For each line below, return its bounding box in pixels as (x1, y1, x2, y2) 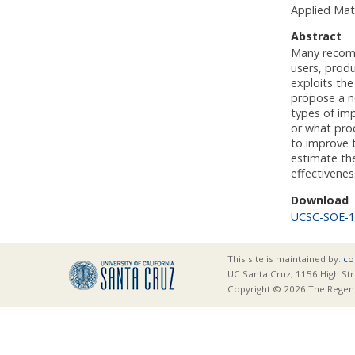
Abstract (291, 29, 342, 44)
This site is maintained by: (227, 253, 343, 265)
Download (291, 192, 349, 208)
